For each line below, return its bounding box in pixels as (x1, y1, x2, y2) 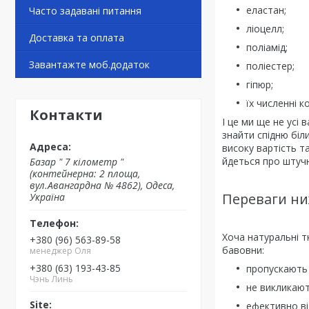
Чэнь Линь (30, 272, 73, 285)
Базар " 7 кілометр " (30, 155, 123, 168)
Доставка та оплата (29, 31, 124, 44)
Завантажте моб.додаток (29, 58, 150, 71)
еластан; (246, 3, 286, 17)
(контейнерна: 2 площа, (30, 167, 140, 180)
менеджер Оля (30, 244, 91, 257)
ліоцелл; (246, 21, 284, 35)
